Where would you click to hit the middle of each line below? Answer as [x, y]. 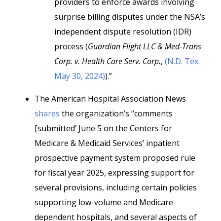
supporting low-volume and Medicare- [105, 202]
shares [48, 113]
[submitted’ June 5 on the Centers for [103, 128]
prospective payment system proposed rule [115, 158]
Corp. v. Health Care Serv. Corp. [108, 61]
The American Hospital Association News [110, 99]
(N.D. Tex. [182, 61]
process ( [71, 46]
